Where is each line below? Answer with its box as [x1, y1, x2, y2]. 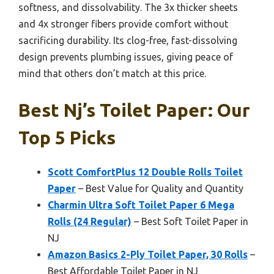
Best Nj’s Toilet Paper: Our [18, 100, 250, 121]
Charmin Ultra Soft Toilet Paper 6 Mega [48, 199, 234, 211]
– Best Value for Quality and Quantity [76, 183, 243, 194]
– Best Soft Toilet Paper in [131, 216, 248, 228]
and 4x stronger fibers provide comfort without [18, 18, 228, 30]
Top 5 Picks [18, 127, 116, 149]
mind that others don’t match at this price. [18, 68, 206, 80]
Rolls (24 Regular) [48, 216, 131, 228]
